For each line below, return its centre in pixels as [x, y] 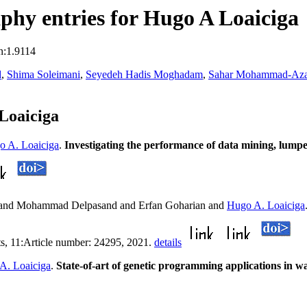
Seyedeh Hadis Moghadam [144, 75]
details [168, 243]
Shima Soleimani [44, 75]
